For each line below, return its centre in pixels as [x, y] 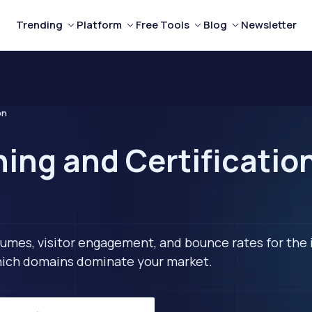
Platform [99, 25]
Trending [39, 25]
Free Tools [162, 25]
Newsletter [268, 25]
